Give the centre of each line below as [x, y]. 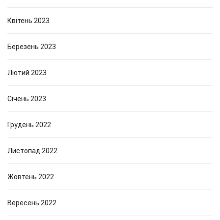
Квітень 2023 [28, 21]
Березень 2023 [32, 47]
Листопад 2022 [32, 151]
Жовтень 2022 [31, 177]
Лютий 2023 [27, 73]
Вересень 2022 [32, 203]
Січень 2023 [27, 99]
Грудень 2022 [29, 125]
